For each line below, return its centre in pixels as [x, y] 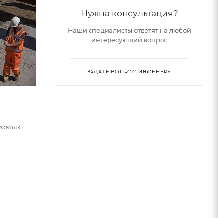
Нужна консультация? [129, 13]
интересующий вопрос [129, 40]
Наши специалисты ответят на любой [129, 30]
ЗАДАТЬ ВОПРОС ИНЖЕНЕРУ [129, 72]
